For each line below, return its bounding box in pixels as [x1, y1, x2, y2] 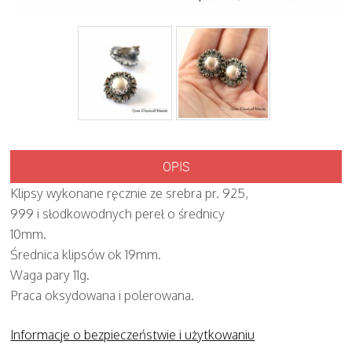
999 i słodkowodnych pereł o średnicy [10, 205, 225, 222]
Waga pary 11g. [10, 266, 90, 283]
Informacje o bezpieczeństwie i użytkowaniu [10, 326, 255, 343]
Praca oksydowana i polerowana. [10, 287, 195, 303]
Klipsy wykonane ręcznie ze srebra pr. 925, [10, 185, 249, 201]
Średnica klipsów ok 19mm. [10, 246, 162, 262]
